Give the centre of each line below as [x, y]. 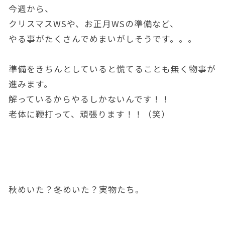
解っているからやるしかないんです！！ [89, 99]
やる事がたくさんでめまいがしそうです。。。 [102, 38]
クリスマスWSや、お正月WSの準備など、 [93, 23]
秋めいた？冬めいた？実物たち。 [76, 189]
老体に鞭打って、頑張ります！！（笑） [89, 114]
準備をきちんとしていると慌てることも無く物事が [112, 69]
